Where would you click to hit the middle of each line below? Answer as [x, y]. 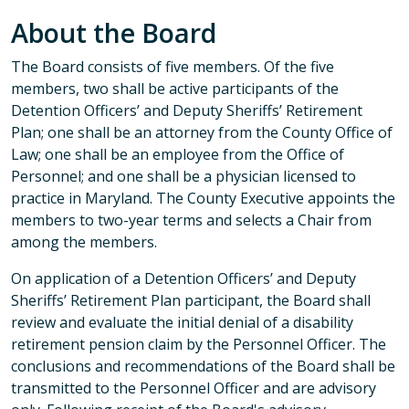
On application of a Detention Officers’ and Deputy [184, 278]
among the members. [84, 241]
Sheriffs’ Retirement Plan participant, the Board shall [191, 300]
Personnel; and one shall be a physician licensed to [184, 176]
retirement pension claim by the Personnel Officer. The [199, 344]
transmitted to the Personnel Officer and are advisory [194, 388]
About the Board [114, 32]
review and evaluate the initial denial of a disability [182, 322]
